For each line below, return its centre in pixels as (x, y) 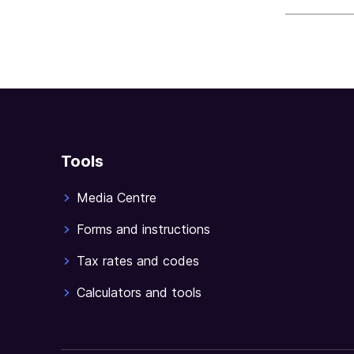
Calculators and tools (139, 292)
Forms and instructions (143, 229)
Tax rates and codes (138, 260)
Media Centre (117, 197)
